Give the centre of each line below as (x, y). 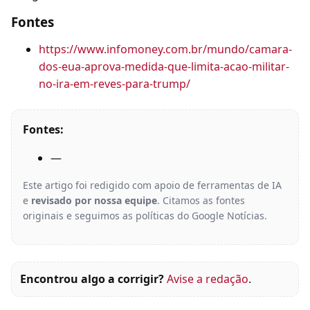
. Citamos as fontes (201, 200)
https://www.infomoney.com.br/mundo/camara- (165, 49)
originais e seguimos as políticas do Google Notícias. (145, 216)
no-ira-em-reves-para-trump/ (115, 84)
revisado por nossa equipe (94, 200)
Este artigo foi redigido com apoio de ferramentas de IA (152, 185)
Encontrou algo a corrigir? (92, 279)
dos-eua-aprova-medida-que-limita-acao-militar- (164, 66)
